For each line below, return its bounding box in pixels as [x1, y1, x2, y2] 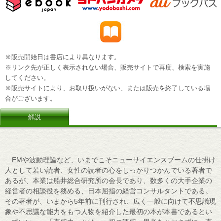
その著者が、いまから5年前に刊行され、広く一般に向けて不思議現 [5, 197, 216, 206]
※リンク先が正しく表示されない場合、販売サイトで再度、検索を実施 [5, 64, 210, 71]
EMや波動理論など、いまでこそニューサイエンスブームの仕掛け [5, 156, 216, 164]
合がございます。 [5, 95, 56, 102]
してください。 [5, 74, 50, 81]
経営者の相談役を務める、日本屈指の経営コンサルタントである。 [5, 187, 212, 195]
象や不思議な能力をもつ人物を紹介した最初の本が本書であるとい [5, 208, 212, 216]
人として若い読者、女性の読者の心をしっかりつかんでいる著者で [5, 166, 212, 175]
